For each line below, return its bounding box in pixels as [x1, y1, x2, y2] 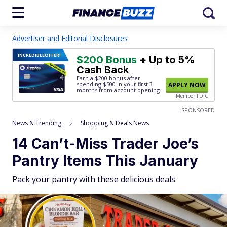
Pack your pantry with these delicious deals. [12, 174, 177, 185]
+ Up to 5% [137, 54, 195, 66]
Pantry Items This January [12, 152, 198, 169]
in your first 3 [116, 80, 153, 88]
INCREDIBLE [18, 52, 45, 58]
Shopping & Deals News [81, 119, 149, 127]
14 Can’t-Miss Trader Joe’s [12, 135, 199, 153]
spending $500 [77, 80, 116, 88]
